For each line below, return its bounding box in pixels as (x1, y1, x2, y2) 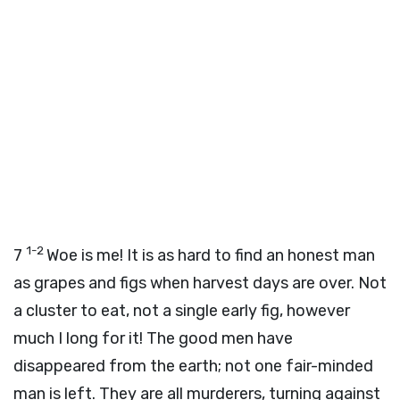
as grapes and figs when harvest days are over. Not (13, 273, 387, 293)
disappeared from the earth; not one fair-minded (13, 356, 373, 376)
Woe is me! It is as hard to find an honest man (46, 246, 375, 265)
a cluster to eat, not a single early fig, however (13, 301, 350, 321)
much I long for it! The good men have (13, 329, 293, 348)
